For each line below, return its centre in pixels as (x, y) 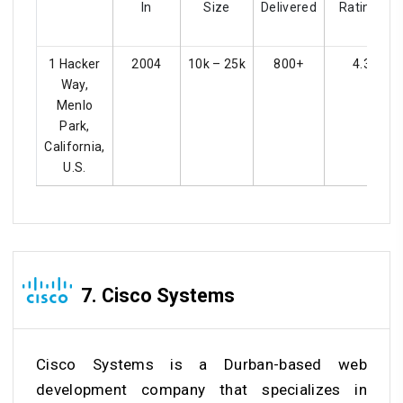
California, (75, 147)
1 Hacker (75, 64)
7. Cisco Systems (158, 295)
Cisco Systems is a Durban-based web (201, 364)
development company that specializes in (201, 389)
